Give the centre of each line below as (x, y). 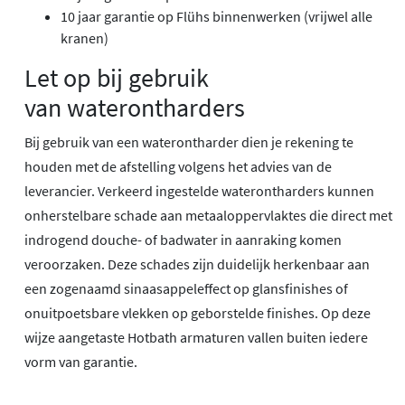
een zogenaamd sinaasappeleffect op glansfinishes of (186, 288)
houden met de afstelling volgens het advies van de (178, 166)
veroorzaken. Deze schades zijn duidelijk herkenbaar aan (197, 264)
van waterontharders (135, 107)
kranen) (85, 38)
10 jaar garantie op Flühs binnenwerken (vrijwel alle (217, 16)
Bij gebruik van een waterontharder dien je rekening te (189, 141)
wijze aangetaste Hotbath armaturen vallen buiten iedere (196, 337)
